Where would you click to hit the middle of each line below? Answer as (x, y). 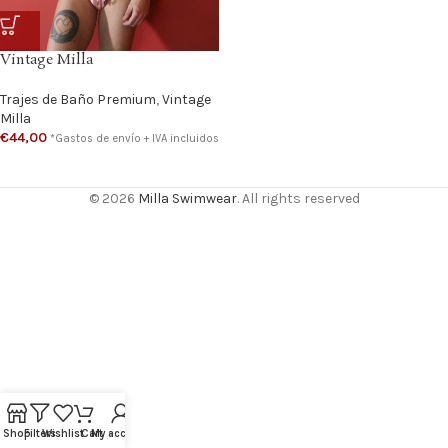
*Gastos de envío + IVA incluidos (134, 138)
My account (120, 433)
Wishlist (62, 433)
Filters (39, 433)
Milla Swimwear (187, 198)
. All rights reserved (298, 198)
